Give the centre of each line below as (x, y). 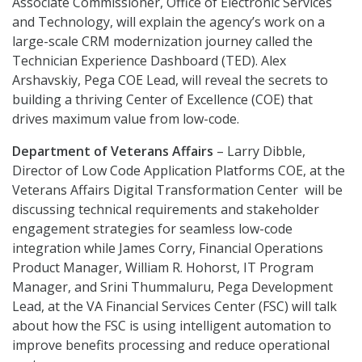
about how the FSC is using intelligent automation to (172, 326)
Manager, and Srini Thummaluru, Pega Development (173, 287)
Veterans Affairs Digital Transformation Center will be (177, 190)
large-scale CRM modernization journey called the (162, 42)
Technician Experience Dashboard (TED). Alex (149, 61)
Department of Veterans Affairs (113, 152)
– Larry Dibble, (259, 152)
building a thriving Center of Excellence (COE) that (162, 100)
